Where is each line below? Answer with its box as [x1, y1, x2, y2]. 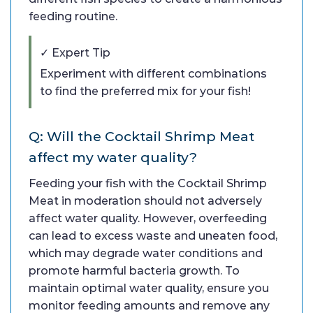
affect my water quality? [29, 149, 197, 166]
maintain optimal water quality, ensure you [29, 282, 269, 296]
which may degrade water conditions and [29, 247, 263, 261]
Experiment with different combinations [40, 67, 267, 81]
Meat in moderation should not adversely [29, 194, 262, 208]
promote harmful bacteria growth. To [29, 264, 240, 278]
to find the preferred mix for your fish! [40, 85, 251, 99]
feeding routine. [29, 10, 117, 24]
